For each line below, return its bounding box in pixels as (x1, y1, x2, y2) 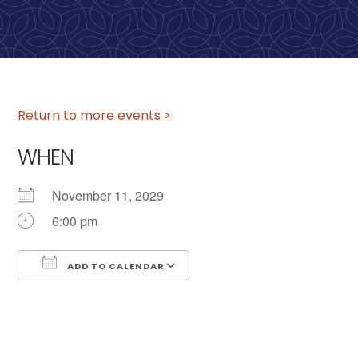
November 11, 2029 (52, 186, 177, 205)
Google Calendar (206, 285, 304, 304)
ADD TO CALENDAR (65, 260, 165, 272)
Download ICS (46, 285, 129, 304)
